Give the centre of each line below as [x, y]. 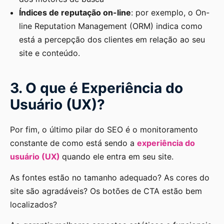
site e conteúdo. [51, 53]
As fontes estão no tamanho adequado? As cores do [110, 177]
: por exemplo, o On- [170, 13]
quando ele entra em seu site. [119, 157]
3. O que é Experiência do [96, 88]
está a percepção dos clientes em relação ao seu [112, 40]
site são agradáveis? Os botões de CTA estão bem [106, 191]
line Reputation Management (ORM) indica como [111, 26]
